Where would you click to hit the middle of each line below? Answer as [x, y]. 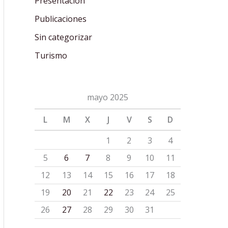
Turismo [51, 56]
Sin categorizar [63, 37]
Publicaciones [61, 19]
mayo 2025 [108, 97]
